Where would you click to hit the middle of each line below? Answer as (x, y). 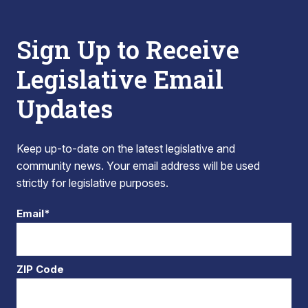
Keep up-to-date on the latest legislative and (126, 148)
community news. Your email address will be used (138, 166)
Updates (65, 109)
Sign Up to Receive (128, 49)
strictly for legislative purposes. (92, 183)
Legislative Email (120, 79)
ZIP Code (40, 269)
